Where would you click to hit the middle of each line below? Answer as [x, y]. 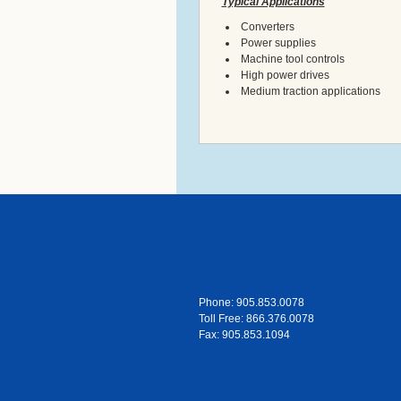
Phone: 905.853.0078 [252, 303]
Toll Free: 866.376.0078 [256, 319]
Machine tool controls [292, 59]
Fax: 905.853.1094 [244, 335]
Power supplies [278, 43]
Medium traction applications [310, 91]
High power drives [285, 75]
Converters [267, 26]
